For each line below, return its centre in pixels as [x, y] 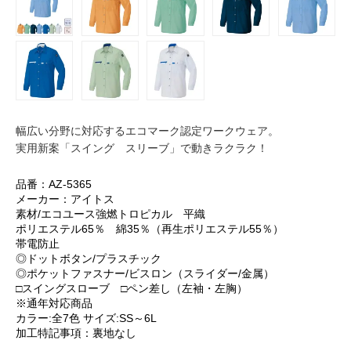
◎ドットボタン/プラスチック [88, 258]
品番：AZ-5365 [53, 184]
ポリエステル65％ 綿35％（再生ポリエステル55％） [149, 228]
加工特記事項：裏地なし [76, 333]
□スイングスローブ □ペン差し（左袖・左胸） [131, 288]
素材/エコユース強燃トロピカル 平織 [110, 213]
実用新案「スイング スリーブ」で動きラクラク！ [141, 148]
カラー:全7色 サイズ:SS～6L [86, 318]
